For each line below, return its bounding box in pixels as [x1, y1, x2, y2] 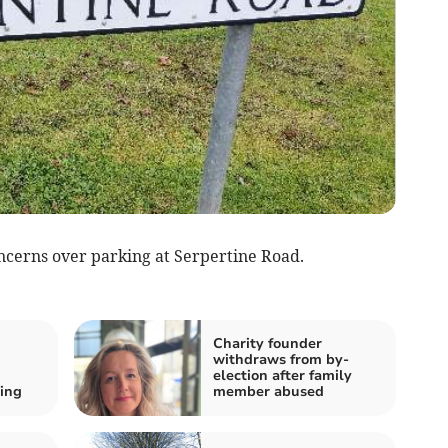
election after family [213, 365, 352, 385]
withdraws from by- [213, 349, 349, 369]
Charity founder [213, 333, 322, 353]
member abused [213, 381, 324, 401]
